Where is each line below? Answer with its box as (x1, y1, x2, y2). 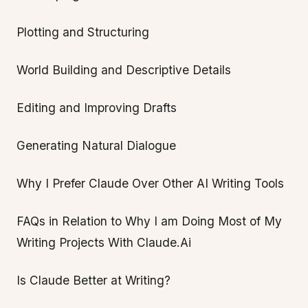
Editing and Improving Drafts (16, 100, 177, 115)
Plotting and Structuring (16, 25, 149, 39)
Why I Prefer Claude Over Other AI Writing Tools (16, 176, 284, 190)
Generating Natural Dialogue (16, 138, 176, 153)
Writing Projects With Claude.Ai (16, 235, 191, 250)
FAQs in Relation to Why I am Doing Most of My (16, 214, 282, 228)
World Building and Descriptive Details (16, 63, 231, 77)
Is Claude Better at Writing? (16, 273, 170, 287)
